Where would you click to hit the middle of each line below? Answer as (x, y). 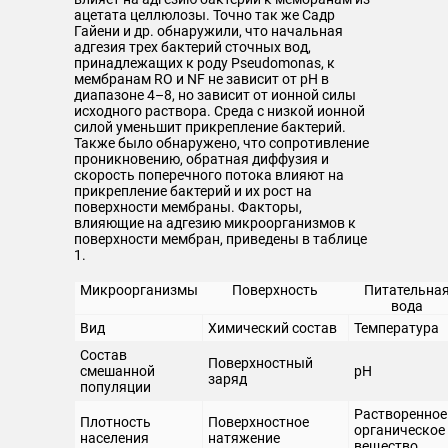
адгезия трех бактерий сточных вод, (192, 47)
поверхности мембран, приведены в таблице (220, 239)
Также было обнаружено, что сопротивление (221, 143)
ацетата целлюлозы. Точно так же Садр (204, 15)
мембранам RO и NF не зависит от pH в (201, 79)
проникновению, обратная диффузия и (201, 159)
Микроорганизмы (138, 290)
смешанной (117, 371)
